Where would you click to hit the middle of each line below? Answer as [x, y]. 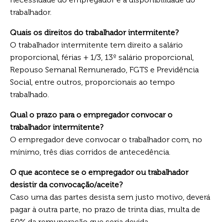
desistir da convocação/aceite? [66, 184]
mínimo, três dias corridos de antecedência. [90, 152]
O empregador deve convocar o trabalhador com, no [106, 139]
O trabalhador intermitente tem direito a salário [96, 45]
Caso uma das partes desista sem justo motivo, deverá [110, 197]
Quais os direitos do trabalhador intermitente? [94, 32]
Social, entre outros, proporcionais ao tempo [92, 82]
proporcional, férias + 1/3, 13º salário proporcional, [102, 57]
